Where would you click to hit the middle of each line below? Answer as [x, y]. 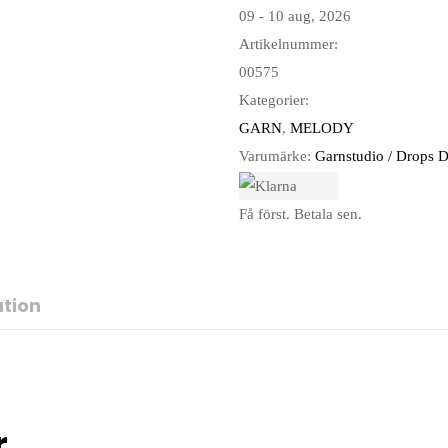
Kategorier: [274, 100]
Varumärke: [277, 156]
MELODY [322, 128]
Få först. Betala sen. [300, 213]
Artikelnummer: [288, 44]
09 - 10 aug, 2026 [295, 16]
